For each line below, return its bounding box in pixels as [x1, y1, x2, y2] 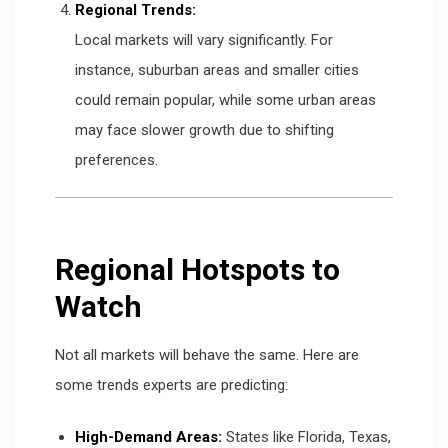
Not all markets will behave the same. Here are [55, 345, 359, 364]
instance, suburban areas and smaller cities [74, 60, 359, 79]
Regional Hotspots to [55, 251, 340, 287]
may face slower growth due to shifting [74, 120, 334, 139]
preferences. [74, 150, 158, 169]
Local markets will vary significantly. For [74, 30, 333, 49]
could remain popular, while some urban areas [74, 90, 376, 109]
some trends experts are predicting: [55, 375, 288, 394]
